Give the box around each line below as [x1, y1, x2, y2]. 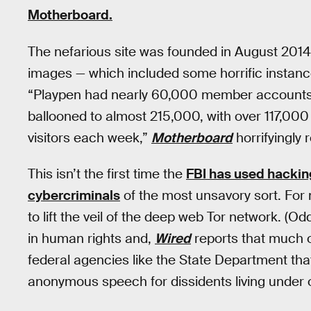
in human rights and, [28, 230, 155, 248]
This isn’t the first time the [28, 165, 186, 183]
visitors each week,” [28, 128, 151, 146]
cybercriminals [28, 187, 120, 205]
